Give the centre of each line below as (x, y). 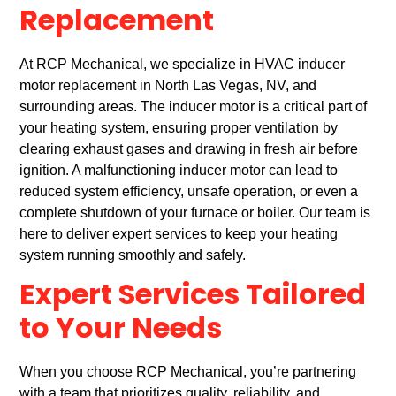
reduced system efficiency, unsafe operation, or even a (189, 192)
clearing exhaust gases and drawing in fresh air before (189, 149)
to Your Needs (121, 331)
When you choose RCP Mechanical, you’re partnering (188, 372)
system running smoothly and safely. (133, 255)
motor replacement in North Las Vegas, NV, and (168, 86)
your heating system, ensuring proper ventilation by (179, 128)
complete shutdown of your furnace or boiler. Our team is (195, 213)
